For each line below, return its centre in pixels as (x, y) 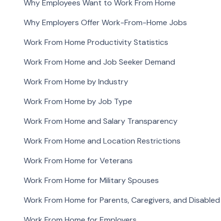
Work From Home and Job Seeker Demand (99, 62)
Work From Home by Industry (76, 81)
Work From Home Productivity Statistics (96, 42)
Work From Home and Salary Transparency (101, 121)
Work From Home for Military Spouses (91, 180)
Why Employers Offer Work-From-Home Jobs (105, 22)
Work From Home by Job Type (78, 101)
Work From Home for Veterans (78, 160)
